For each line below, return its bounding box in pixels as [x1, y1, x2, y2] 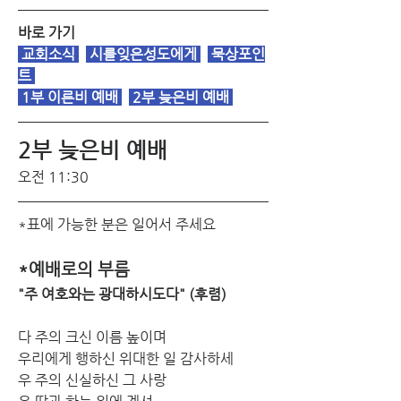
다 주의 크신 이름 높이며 [18, 328, 166, 346]
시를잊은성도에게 [86, 45, 200, 63]
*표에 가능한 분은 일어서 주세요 [18, 215, 216, 233]
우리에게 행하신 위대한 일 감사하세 [18, 349, 234, 367]
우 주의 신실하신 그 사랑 [18, 371, 166, 388]
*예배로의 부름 [18, 259, 130, 278]
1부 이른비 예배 [21, 88, 118, 106]
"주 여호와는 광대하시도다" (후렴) [18, 285, 226, 303]
